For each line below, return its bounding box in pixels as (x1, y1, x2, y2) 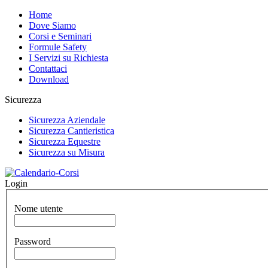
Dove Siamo (29, 20, 76, 31)
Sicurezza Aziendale (29, 115, 105, 125)
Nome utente (14, 203, 63, 214)
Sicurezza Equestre (29, 136, 100, 147)
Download (29, 74, 69, 84)
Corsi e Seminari (29, 31, 92, 41)
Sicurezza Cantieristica (29, 126, 114, 136)
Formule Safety (29, 42, 87, 52)
